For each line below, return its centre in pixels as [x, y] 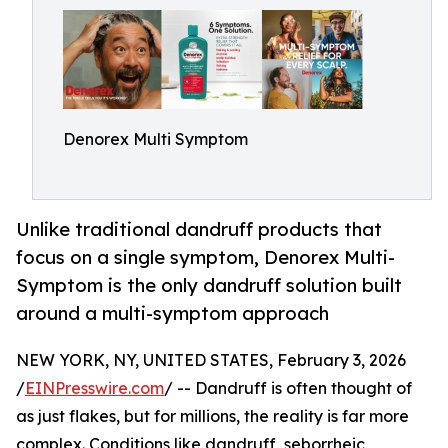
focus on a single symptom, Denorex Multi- [205, 257]
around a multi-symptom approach [172, 313]
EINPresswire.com [94, 388]
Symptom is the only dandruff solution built [209, 285]
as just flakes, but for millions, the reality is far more [212, 416]
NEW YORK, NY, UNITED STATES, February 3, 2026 [211, 360]
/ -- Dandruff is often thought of [288, 388]
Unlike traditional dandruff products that [199, 229]
